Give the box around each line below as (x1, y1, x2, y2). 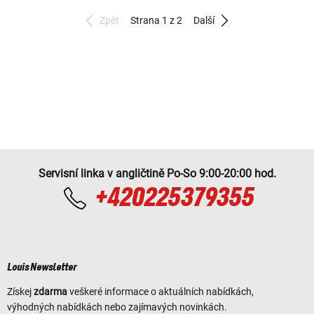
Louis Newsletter (7, 261, 77, 273)
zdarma (34, 285, 67, 297)
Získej (7, 285, 34, 297)
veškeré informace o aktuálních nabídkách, (67, 285, 254, 297)
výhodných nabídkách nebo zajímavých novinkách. (7, 301, 227, 313)
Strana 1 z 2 (130, 14, 182, 26)
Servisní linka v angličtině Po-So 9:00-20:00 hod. (38, 166, 276, 180)
